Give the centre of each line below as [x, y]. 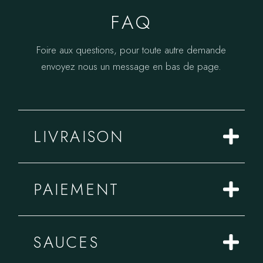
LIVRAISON [79, 136]
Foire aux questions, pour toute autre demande [131, 50]
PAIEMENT [77, 189]
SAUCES [66, 242]
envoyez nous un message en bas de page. [131, 66]
